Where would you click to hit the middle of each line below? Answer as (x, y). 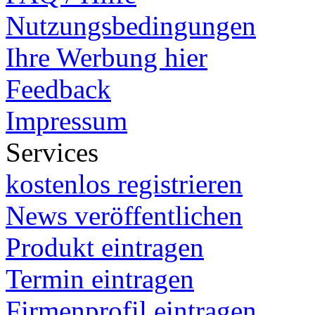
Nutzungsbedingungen (131, 26)
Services (52, 153)
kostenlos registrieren (124, 184)
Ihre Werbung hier (107, 58)
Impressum (66, 121)
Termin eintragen (100, 279)
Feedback (58, 89)
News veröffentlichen (124, 216)
